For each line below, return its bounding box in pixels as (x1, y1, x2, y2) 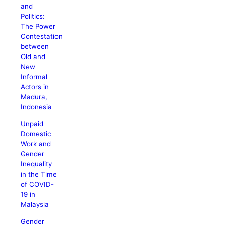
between (21, 42, 49, 50)
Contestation (21, 32, 63, 40)
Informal (21, 72, 48, 81)
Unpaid (21, 120, 44, 128)
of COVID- (21, 180, 54, 189)
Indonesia (21, 102, 52, 111)
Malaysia (21, 200, 49, 209)
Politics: (21, 12, 45, 20)
